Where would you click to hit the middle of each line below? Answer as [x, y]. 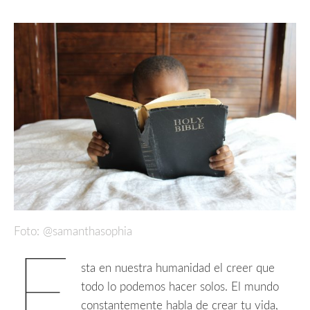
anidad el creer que [227, 268]
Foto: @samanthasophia [73, 232]
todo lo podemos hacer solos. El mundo [180, 286]
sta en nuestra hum [130, 268]
